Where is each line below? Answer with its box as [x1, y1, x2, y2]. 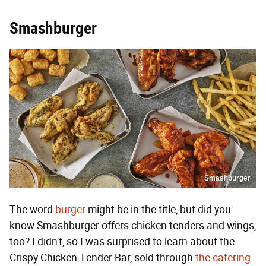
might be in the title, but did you [85, 203, 231, 217]
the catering [195, 251, 251, 265]
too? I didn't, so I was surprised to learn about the [9, 235, 235, 249]
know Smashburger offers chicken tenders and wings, [9, 219, 256, 233]
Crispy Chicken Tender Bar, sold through [9, 251, 195, 265]
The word [9, 203, 55, 217]
